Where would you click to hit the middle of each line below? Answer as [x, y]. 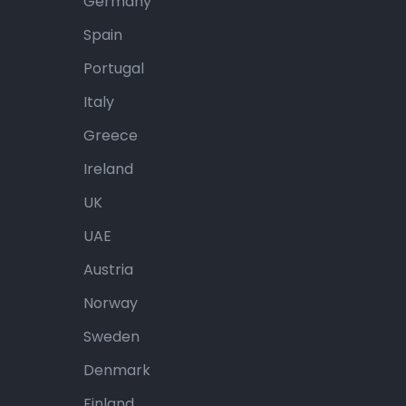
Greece [111, 135]
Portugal [114, 68]
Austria [108, 270]
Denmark [117, 370]
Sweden [111, 337]
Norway [111, 303]
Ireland [108, 169]
